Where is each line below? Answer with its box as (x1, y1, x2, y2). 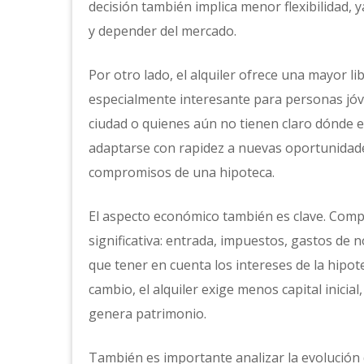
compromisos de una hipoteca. (89, 162, 275, 181)
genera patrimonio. (89, 304, 206, 323)
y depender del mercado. (89, 21, 236, 40)
